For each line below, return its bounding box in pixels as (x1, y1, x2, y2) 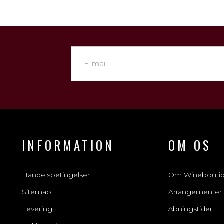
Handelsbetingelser (22, 170, 90, 179)
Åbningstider (168, 204, 212, 213)
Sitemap (22, 187, 51, 196)
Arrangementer (168, 187, 222, 196)
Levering (22, 204, 52, 213)
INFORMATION (22, 136, 114, 154)
